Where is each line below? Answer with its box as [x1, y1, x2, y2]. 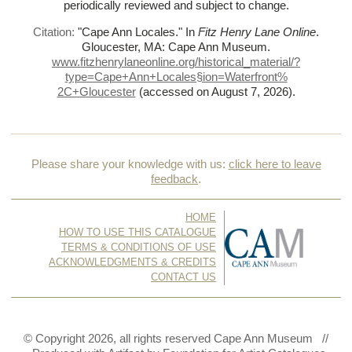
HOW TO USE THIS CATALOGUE [59, 227, 216, 239]
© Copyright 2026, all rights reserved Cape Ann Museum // [24, 332, 328, 346]
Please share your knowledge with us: [31, 158, 229, 171]
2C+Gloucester [57, 85, 136, 98]
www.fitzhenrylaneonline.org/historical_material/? [52, 55, 300, 68]
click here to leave [228, 158, 321, 171]
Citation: [33, 25, 78, 38]
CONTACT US [151, 272, 216, 284]
